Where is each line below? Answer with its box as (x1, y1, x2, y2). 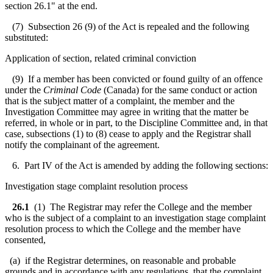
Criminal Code (43, 84, 101, 95)
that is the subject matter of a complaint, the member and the (5, 95, 235, 106)
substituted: (5, 32, 48, 43)
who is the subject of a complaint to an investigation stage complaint (5, 212, 266, 223)
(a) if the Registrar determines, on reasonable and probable (5, 255, 236, 266)
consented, (5, 234, 46, 245)
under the (5, 84, 43, 95)
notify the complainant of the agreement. (5, 139, 160, 150)
